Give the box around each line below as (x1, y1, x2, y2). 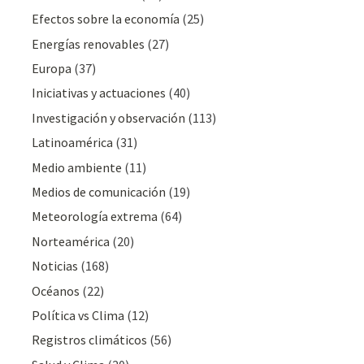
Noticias (32, 258, 79, 275)
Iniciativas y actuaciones (32, 84, 167, 102)
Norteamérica (32, 232, 110, 249)
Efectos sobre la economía (32, 11, 180, 28)
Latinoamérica (32, 134, 114, 151)
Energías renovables (32, 35, 145, 52)
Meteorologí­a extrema (32, 208, 158, 225)
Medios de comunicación (32, 183, 167, 200)
